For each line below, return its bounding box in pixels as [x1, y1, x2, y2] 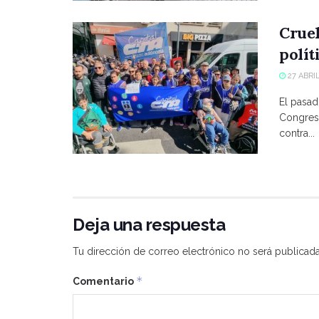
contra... [279, 127, 315, 139]
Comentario [73, 276, 136, 288]
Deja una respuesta [73, 214, 226, 236]
